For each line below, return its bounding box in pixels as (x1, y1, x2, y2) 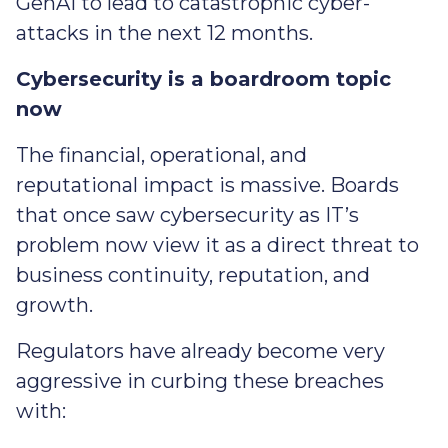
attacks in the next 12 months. (16, 21, 313, 46)
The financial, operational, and (16, 143, 307, 168)
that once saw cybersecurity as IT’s (16, 203, 359, 228)
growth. (16, 293, 98, 318)
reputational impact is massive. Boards (16, 173, 399, 198)
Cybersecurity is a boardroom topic (16, 67, 391, 92)
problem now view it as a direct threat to (16, 233, 419, 258)
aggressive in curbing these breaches (16, 369, 384, 394)
